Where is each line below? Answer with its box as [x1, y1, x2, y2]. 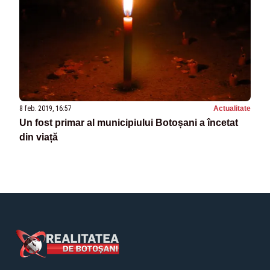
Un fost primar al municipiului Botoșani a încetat [19, 118, 238, 128]
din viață [19, 132, 58, 143]
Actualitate [213, 104, 251, 113]
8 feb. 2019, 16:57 [19, 104, 72, 113]
